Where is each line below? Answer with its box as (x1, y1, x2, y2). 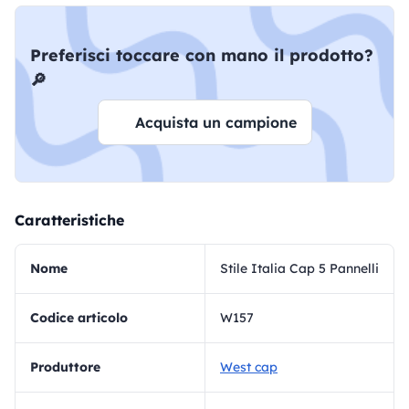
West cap (220, 359, 278, 375)
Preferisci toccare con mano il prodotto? (30, 45, 373, 66)
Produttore (38, 359, 100, 375)
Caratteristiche (15, 211, 124, 229)
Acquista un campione (134, 113, 297, 131)
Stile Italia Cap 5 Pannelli (220, 260, 379, 277)
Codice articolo (39, 309, 128, 326)
